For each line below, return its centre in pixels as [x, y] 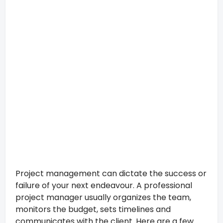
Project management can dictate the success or [111, 173]
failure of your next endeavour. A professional [104, 185]
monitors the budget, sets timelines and [93, 209]
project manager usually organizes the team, [104, 197]
